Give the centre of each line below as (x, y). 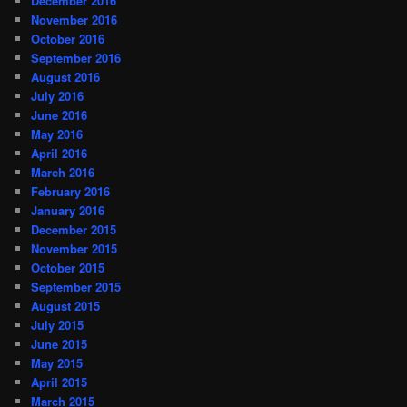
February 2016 (71, 192)
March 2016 (63, 173)
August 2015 (66, 306)
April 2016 (60, 154)
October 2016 (68, 39)
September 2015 (76, 287)
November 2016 (74, 20)
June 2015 (60, 344)
